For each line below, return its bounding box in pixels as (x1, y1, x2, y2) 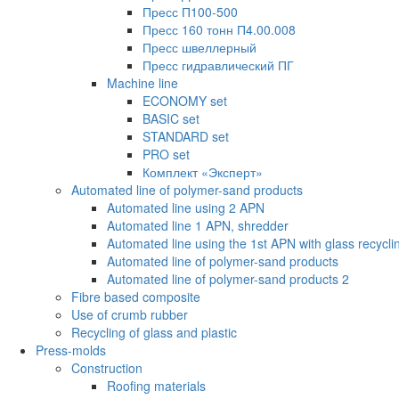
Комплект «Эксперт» (142, 163, 263, 182)
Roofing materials (107, 377, 206, 395)
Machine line (107, 74, 178, 93)
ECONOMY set (142, 92, 227, 110)
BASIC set (142, 110, 199, 128)
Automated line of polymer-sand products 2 (107, 270, 349, 289)
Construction (71, 359, 142, 378)
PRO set (142, 145, 190, 164)
